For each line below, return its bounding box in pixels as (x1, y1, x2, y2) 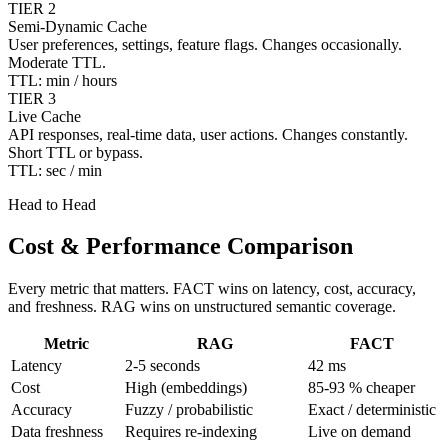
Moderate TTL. (8, 53, 106, 71)
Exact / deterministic (308, 401, 436, 419)
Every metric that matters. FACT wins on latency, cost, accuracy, (8, 280, 416, 298)
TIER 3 (8, 89, 56, 107)
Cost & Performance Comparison (8, 233, 353, 260)
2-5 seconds (125, 357, 200, 375)
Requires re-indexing (125, 423, 257, 441)
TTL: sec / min (8, 161, 102, 179)
